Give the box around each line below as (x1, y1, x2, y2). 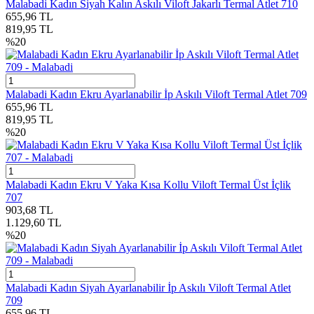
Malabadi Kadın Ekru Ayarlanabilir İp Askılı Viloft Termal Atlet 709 (6, 88, 307, 101)
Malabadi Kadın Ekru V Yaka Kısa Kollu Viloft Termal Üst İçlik (6, 179, 291, 191)
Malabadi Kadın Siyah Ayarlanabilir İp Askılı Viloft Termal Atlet (6, 282, 291, 294)
